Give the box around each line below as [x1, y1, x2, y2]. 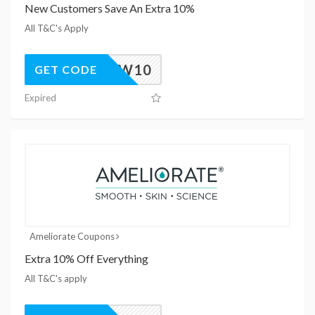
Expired [25, 91, 56, 103]
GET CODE [34, 62, 97, 76]
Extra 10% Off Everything [25, 251, 148, 265]
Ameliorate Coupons [29, 230, 115, 242]
